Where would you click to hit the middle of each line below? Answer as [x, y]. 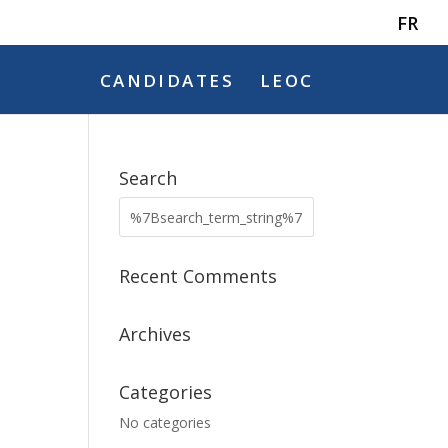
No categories [165, 422]
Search [148, 178]
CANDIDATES [166, 80]
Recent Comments [198, 276]
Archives [155, 334]
